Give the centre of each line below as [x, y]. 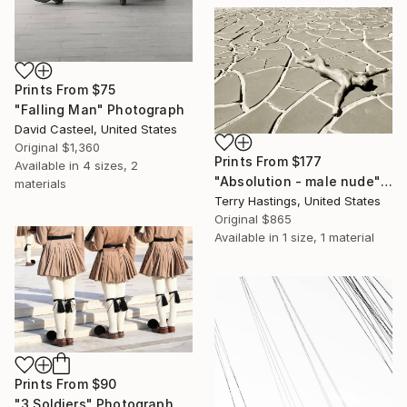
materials [40, 184]
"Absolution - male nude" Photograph [386, 182]
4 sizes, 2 [110, 166]
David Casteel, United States [96, 129]
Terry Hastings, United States [298, 201]
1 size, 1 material [328, 238]
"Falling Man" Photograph [99, 110]
